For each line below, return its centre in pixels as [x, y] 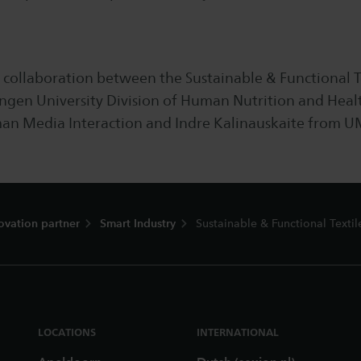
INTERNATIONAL [237, 332]
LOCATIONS [67, 332]
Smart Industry [138, 224]
